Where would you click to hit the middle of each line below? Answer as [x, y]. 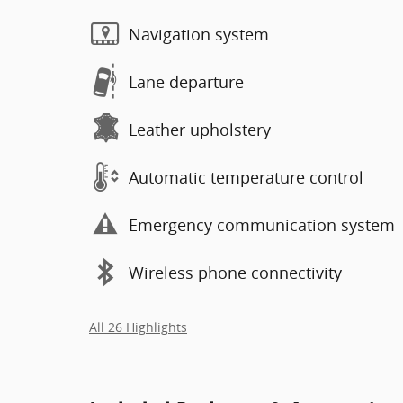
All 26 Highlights [138, 327]
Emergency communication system [262, 224]
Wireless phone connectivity [235, 272]
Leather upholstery [200, 129]
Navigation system [199, 34]
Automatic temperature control [246, 177]
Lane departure [186, 81]
